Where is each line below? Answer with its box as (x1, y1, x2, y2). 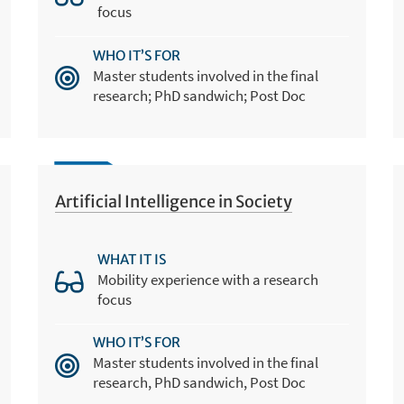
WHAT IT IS (97, 251, 167, 269)
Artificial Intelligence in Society (55, 190, 293, 212)
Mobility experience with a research (97, 270, 319, 290)
